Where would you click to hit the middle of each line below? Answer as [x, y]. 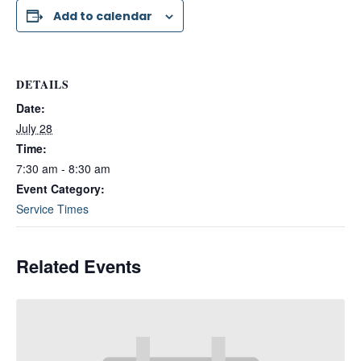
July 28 [34, 128]
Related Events [79, 266]
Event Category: [60, 189]
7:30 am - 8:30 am [63, 168]
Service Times [52, 209]
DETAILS [43, 84]
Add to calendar [103, 16]
